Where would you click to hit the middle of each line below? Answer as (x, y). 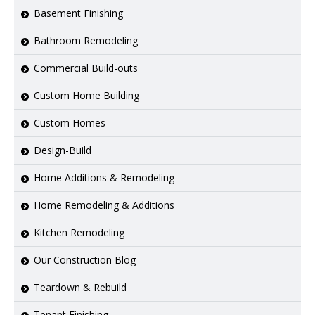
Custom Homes (70, 122)
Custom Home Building (86, 95)
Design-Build (63, 150)
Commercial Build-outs (86, 67)
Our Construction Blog (85, 259)
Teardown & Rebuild (80, 287)
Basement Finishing (78, 13)
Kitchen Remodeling (79, 232)
